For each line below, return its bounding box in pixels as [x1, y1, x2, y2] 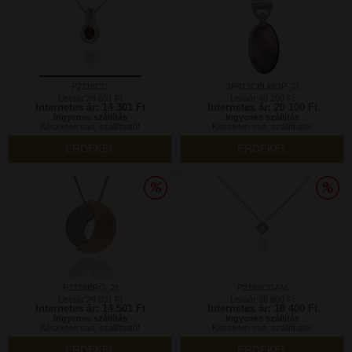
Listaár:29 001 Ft [57, 295, 123, 304]
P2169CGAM [236, 283, 288, 292]
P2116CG [71, 82, 108, 91]
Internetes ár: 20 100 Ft [207, 101, 317, 113]
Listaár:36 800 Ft [229, 295, 295, 304]
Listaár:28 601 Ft [57, 93, 123, 103]
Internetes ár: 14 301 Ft [35, 101, 145, 113]
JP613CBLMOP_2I [225, 82, 299, 91]
